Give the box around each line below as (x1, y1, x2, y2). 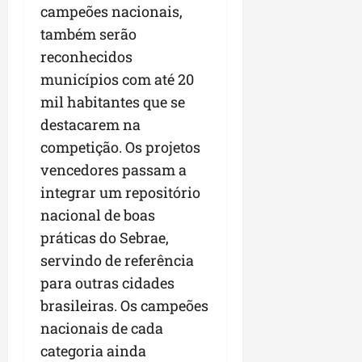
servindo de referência (40, 250, 194, 271)
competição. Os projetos (40, 137, 200, 158)
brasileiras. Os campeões (40, 296, 208, 316)
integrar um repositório (40, 183, 200, 203)
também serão (40, 24, 137, 44)
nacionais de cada (40, 318, 163, 339)
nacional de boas (40, 205, 155, 225)
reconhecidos (40, 47, 133, 67)
